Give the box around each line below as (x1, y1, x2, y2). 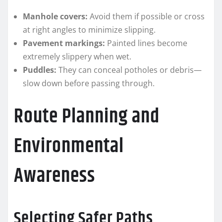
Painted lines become (105, 38, 187, 49)
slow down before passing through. (23, 78, 155, 89)
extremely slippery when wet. (23, 51, 131, 62)
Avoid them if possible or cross (88, 11, 205, 22)
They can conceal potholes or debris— (56, 64, 202, 76)
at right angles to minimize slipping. (23, 24, 156, 36)
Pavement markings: (23, 38, 105, 49)
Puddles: (23, 64, 56, 76)
